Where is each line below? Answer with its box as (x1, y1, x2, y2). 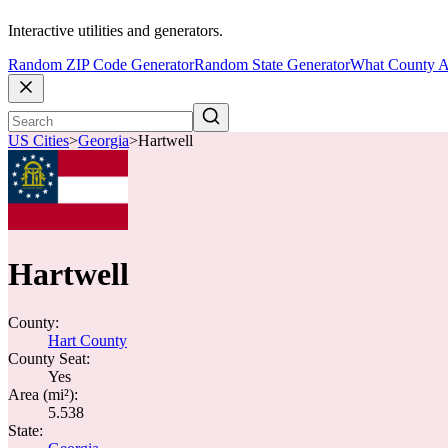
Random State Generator (194, 56, 350, 74)
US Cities (8, 132, 69, 150)
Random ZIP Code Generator (8, 56, 194, 74)
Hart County (48, 332, 127, 349)
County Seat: (8, 350, 90, 367)
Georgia (78, 132, 129, 150)
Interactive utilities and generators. (8, 22, 223, 40)
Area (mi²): (8, 386, 78, 403)
